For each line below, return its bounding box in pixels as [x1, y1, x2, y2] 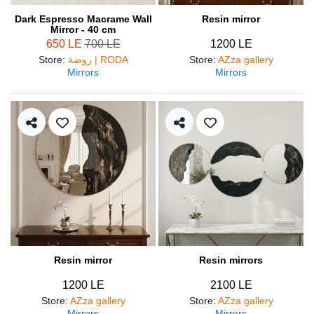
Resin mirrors [199, 254, 263, 266]
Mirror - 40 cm [50, 23, 116, 35]
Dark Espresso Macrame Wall [14, 13, 152, 25]
